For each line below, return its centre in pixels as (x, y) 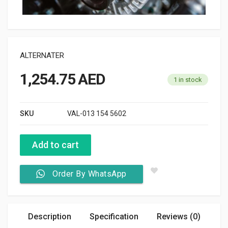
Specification (114, 216)
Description (49, 216)
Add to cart (55, 145)
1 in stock (188, 79)
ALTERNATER (42, 55)
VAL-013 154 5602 (97, 113)
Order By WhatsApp (90, 174)
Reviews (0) (178, 216)
